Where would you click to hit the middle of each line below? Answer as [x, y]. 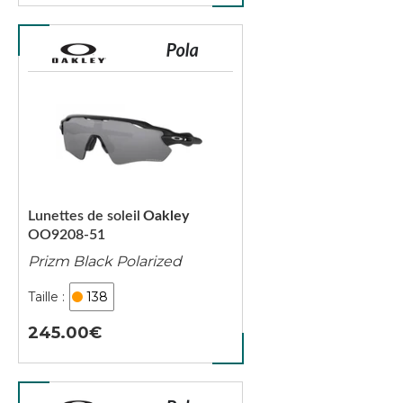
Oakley [166, 216]
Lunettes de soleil [84, 216]
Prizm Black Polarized [105, 261]
